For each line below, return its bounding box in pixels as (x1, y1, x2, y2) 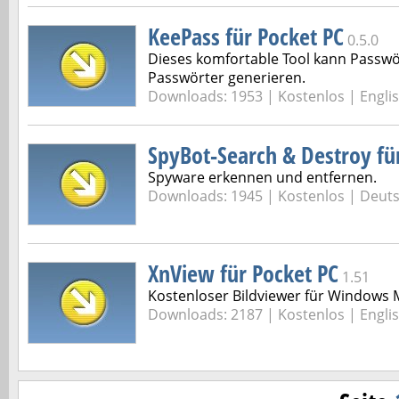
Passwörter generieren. (148, 68, 305, 87)
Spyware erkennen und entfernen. (148, 167, 377, 187)
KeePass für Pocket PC (148, 20, 344, 53)
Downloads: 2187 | (148, 305, 278, 324)
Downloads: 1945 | (148, 186, 278, 206)
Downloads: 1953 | (148, 86, 278, 106)
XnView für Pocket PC (148, 257, 338, 289)
